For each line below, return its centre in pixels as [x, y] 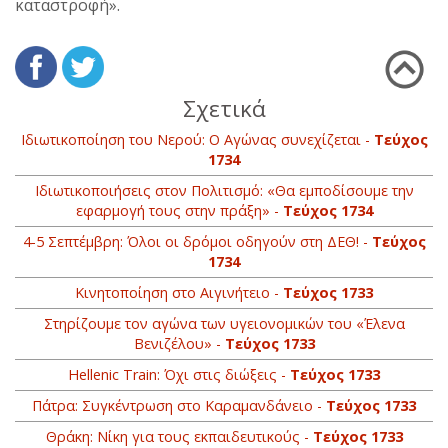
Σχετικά [224, 109]
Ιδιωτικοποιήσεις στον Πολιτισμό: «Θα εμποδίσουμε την [224, 191]
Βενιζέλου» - [179, 344]
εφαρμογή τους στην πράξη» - [179, 211]
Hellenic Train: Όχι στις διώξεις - [179, 375]
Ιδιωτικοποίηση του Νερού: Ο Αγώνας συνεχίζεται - [197, 140]
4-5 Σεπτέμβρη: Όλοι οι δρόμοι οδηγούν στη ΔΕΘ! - [197, 242]
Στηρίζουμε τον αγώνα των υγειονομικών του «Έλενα [224, 324]
